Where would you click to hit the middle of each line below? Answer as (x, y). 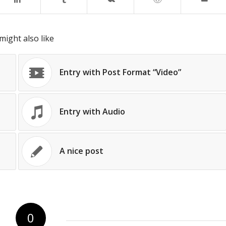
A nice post (81, 151)
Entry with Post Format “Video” (120, 72)
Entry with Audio (92, 112)
